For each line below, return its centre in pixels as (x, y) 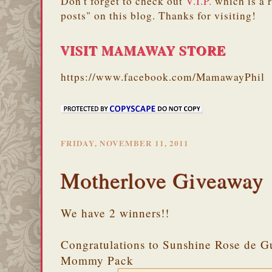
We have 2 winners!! (115, 213)
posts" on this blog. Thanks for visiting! (158, 15)
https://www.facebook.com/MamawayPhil (163, 76)
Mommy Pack (97, 260)
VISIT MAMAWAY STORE (144, 50)
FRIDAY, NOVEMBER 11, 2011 (125, 143)
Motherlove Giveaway (162, 180)
